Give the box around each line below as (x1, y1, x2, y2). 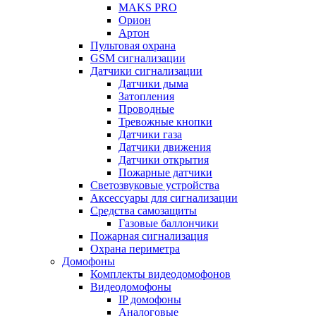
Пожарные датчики (119, 166, 212, 178)
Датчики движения (119, 141, 211, 153)
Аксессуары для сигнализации (90, 192, 238, 204)
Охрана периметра (90, 243, 180, 255)
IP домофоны (119, 293, 181, 305)
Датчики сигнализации (90, 65, 202, 77)
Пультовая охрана (90, 39, 176, 51)
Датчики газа (119, 128, 182, 140)
